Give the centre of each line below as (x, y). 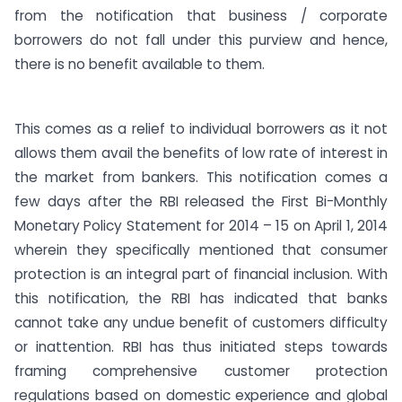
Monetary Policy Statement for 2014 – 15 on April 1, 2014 (201, 226)
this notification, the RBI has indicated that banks (201, 298)
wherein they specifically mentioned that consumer (201, 250)
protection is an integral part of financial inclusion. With (201, 274)
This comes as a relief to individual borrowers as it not (201, 129)
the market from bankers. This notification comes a (201, 177)
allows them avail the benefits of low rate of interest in (201, 153)
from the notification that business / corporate (201, 16)
